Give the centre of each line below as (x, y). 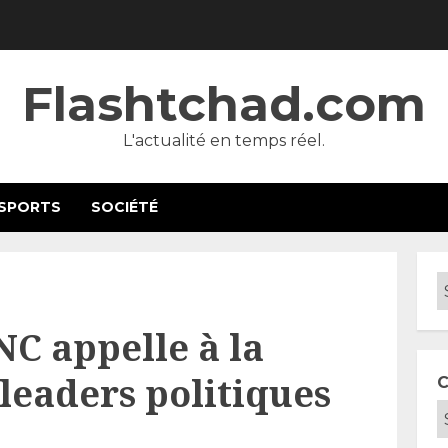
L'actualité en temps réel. (224, 140)
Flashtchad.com (224, 104)
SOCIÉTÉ (124, 207)
